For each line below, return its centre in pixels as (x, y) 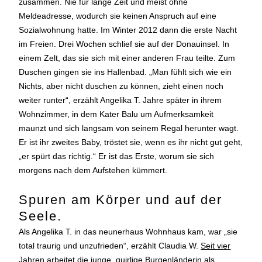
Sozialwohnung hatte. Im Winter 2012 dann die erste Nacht (128, 30)
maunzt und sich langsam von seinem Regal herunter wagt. (129, 128)
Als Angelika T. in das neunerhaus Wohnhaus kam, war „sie (128, 231)
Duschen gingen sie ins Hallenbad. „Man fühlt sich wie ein (125, 72)
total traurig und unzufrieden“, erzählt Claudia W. (110, 245)
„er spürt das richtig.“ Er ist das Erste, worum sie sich (117, 156)
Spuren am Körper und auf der (121, 199)
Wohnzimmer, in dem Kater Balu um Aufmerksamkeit (116, 114)
